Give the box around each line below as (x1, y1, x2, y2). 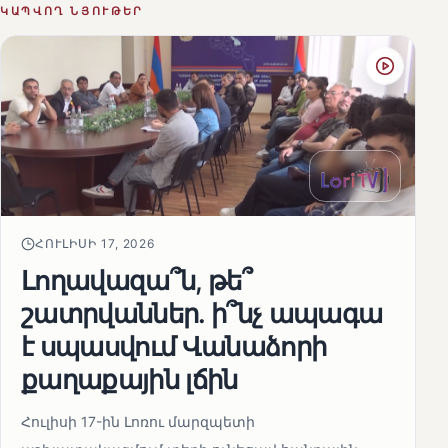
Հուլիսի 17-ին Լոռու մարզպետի (21, 413, 255, 431)
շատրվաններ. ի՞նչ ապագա (21, 297, 383, 330)
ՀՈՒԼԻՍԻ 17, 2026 (35, 236, 156, 252)
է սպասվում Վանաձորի (21, 330, 327, 363)
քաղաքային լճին (21, 363, 238, 396)
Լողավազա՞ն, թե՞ (21, 264, 253, 297)
